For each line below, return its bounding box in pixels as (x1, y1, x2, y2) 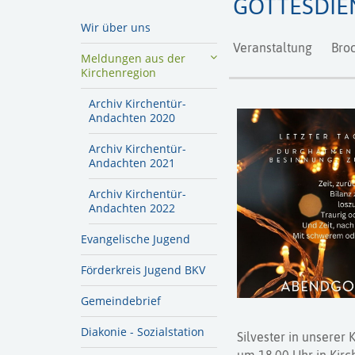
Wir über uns (81, 19, 151, 35)
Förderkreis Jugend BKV (81, 261, 205, 277)
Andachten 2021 (89, 155, 175, 170)
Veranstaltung (232, 40, 312, 55)
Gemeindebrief (81, 292, 161, 308)
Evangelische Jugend (81, 231, 190, 246)
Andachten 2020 (89, 109, 175, 125)
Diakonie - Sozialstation (81, 323, 204, 339)
